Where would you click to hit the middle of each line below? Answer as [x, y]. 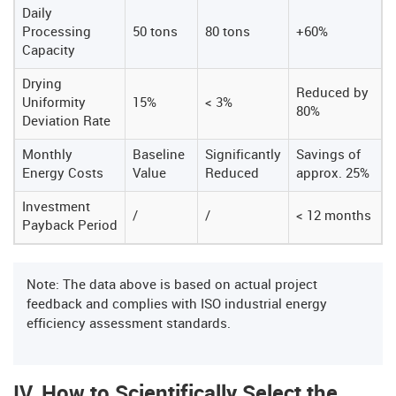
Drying [42, 85]
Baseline [159, 156]
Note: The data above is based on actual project [172, 286]
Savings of [328, 156]
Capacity [49, 52]
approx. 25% [333, 175]
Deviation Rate [66, 122]
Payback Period [70, 227]
